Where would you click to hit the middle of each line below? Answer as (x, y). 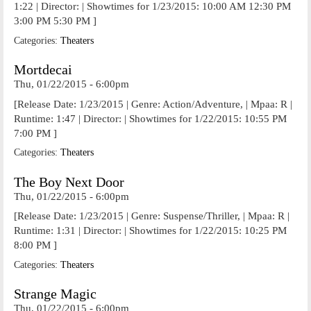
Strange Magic (55, 294)
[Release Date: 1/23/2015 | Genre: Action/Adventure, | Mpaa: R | (153, 104)
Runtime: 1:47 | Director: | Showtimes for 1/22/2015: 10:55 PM (150, 118)
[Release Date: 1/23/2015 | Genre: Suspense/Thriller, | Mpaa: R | (152, 216)
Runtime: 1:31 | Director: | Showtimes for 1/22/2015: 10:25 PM (150, 230)
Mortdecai (43, 70)
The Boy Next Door (69, 182)
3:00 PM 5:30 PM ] (55, 21)
